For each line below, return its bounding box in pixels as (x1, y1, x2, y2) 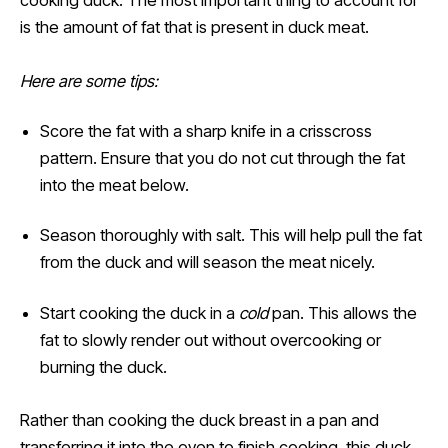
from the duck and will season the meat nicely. (39, 252, 375, 273)
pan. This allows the (267, 302, 417, 323)
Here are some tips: (20, 71, 158, 92)
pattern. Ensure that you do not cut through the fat (39, 148, 405, 169)
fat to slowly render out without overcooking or (39, 329, 381, 350)
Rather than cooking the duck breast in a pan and (20, 409, 379, 430)
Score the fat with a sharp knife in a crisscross (39, 121, 372, 142)
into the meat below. (39, 175, 189, 196)
